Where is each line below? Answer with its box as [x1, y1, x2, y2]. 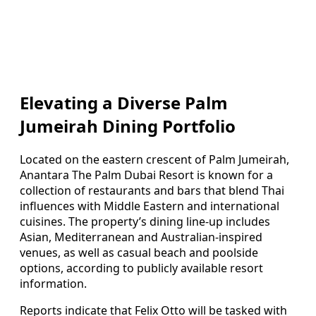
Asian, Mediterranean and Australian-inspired [20, 229, 262, 245]
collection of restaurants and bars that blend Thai [20, 183, 284, 199]
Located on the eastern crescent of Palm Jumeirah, [20, 152, 289, 168]
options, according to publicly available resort [20, 260, 263, 276]
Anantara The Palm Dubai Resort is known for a [20, 167, 273, 183]
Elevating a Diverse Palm [20, 91, 228, 115]
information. [20, 276, 87, 292]
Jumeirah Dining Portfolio [20, 114, 236, 138]
